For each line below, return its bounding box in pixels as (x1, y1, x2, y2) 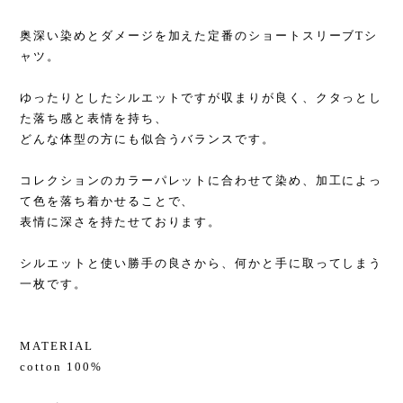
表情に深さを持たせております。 (20, 215, 222, 228)
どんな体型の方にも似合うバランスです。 (20, 132, 275, 146)
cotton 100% (20, 360, 103, 373)
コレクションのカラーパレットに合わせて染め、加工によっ (20, 174, 383, 187)
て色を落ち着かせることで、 (20, 194, 195, 208)
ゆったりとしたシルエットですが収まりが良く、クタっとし (20, 91, 383, 104)
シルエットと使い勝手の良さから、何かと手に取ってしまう (20, 256, 383, 270)
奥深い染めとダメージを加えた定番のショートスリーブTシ (20, 29, 379, 42)
